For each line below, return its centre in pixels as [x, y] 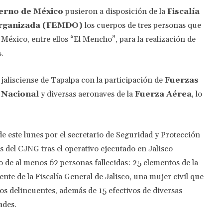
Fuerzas [182, 80]
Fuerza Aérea [163, 94]
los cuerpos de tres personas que [143, 25]
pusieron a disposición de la [115, 11]
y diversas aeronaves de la [88, 94]
